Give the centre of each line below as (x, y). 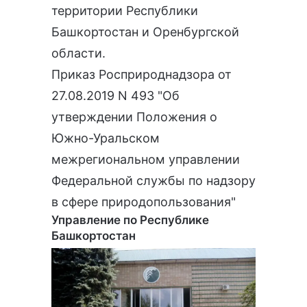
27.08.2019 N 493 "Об (115, 96)
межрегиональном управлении (146, 160)
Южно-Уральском (106, 138)
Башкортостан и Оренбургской (145, 32)
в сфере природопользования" (144, 202)
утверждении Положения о (134, 117)
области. (78, 53)
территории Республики (125, 11)
